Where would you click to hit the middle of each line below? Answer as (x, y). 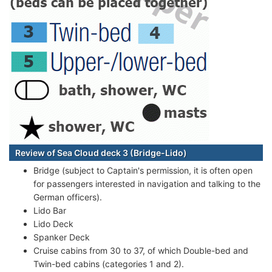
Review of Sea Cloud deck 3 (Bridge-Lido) (101, 152)
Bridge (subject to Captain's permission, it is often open (143, 170)
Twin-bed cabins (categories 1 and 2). (109, 263)
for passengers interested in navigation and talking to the (147, 183)
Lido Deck (53, 223)
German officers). (68, 197)
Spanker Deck (62, 237)
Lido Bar (50, 210)
